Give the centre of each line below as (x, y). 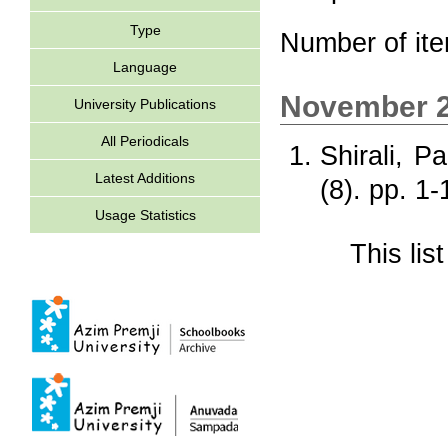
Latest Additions (145, 178)
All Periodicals (145, 141)
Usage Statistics (145, 215)
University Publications (145, 104)
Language (145, 67)
